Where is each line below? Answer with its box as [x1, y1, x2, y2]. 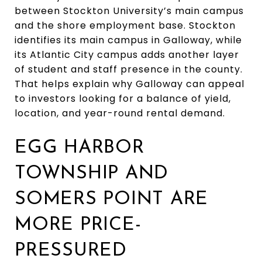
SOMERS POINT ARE [15, 189, 208, 209]
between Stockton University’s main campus [15, 4, 244, 18]
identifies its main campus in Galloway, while [15, 33, 242, 47]
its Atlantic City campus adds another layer [15, 47, 239, 61]
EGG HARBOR [15, 138, 144, 157]
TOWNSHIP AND [15, 164, 168, 183]
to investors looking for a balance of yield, [15, 91, 231, 105]
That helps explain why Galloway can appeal [15, 77, 244, 91]
